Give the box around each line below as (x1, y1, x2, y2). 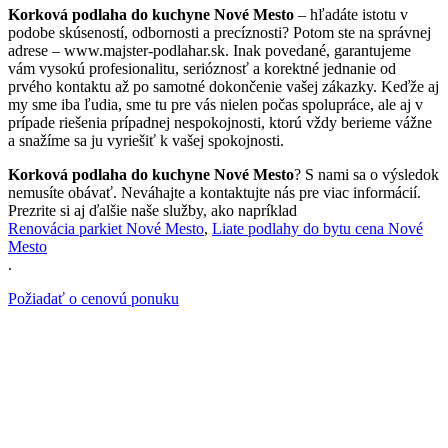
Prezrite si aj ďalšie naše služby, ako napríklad (8, 202, 297, 220)
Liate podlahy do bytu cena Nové (212, 220, 423, 238)
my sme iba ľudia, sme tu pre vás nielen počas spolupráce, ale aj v (8, 96, 423, 114)
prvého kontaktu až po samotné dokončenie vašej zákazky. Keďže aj (8, 78, 439, 96)
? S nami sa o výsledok (294, 166, 439, 184)
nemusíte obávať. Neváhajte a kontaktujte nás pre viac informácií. (8, 184, 421, 202)
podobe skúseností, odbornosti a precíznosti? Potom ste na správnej (8, 24, 431, 42)
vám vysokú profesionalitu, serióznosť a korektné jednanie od (8, 60, 396, 78)
